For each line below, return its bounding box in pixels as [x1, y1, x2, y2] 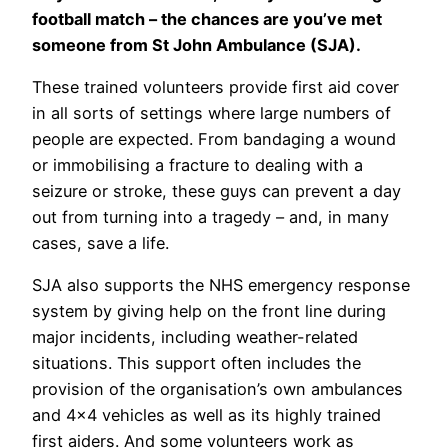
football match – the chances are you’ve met [32, 8, 382, 29]
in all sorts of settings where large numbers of [32, 102, 391, 123]
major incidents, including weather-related [32, 327, 358, 348]
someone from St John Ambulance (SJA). [32, 34, 361, 55]
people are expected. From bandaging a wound [32, 128, 396, 149]
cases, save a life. [32, 232, 169, 253]
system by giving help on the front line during [32, 301, 386, 322]
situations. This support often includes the [32, 353, 361, 374]
